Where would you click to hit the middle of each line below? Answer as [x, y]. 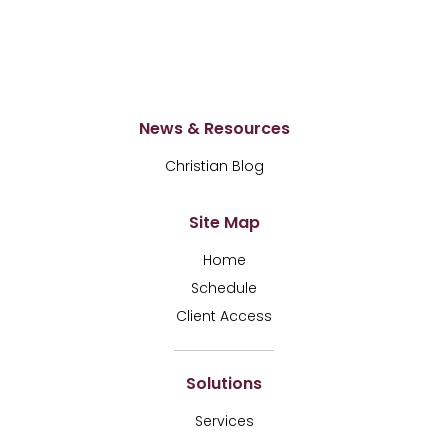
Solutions [224, 384]
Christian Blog [214, 166]
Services [224, 421]
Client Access [224, 316]
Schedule [224, 288]
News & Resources [214, 129]
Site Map [224, 223]
